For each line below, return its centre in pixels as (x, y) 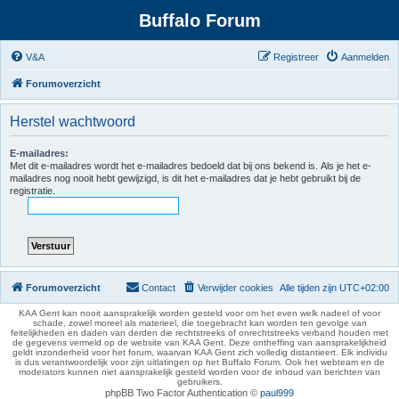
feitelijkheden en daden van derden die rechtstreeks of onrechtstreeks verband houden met (199, 333)
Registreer (296, 57)
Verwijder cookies (236, 288)
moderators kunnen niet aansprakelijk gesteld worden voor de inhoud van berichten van (199, 372)
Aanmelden (365, 57)
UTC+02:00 (364, 288)
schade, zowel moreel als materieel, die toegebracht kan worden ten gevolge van (199, 323)
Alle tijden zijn (309, 288)
